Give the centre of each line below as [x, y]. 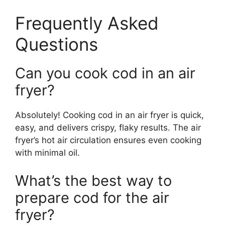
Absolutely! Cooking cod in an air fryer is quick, [109, 115]
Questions [57, 44]
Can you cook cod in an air [105, 73]
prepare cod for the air [92, 197]
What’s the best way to [93, 180]
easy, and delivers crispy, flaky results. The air [108, 128]
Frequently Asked [87, 23]
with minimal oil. [47, 153]
